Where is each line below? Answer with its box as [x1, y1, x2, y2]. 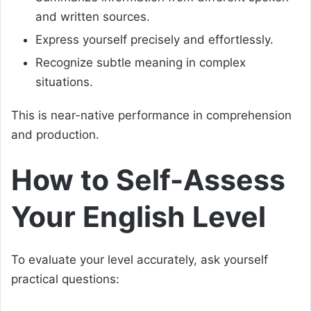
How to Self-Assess [11, 162, 285, 198]
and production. [11, 128, 99, 142]
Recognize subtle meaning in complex [35, 56, 246, 70]
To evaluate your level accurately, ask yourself [11, 252, 268, 267]
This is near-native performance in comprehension [11, 108, 292, 123]
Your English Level [11, 199, 266, 235]
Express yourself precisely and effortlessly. [35, 33, 274, 47]
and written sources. [35, 10, 150, 24]
